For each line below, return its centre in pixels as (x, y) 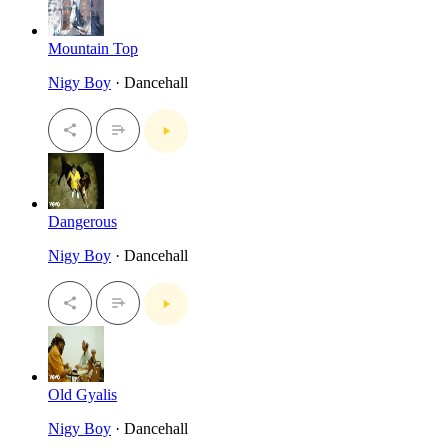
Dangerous (82, 221)
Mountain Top (93, 48)
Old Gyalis (82, 394)
